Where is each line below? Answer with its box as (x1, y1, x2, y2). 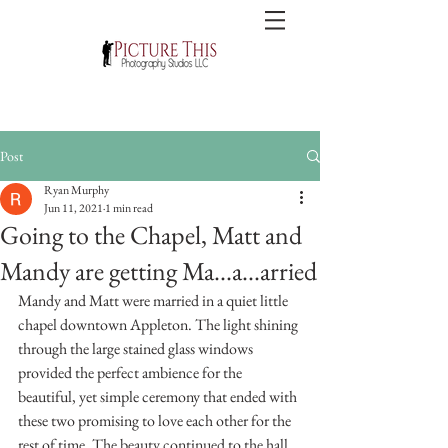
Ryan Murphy (44, 182, 109, 198)
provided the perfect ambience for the (18, 362, 245, 383)
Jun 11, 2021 (44, 200, 103, 216)
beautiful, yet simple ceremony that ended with (18, 386, 300, 407)
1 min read (105, 200, 153, 216)
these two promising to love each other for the (18, 410, 294, 431)
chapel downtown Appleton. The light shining (18, 314, 301, 335)
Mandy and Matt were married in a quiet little (18, 290, 291, 311)
